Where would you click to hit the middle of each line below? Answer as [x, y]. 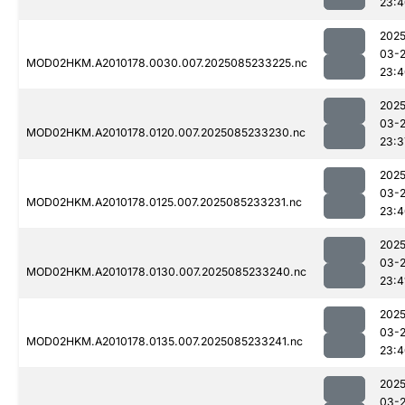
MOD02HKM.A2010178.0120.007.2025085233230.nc [166, 133]
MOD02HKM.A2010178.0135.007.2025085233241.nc [165, 342]
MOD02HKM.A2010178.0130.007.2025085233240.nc [166, 272]
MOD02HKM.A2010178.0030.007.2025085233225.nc [167, 63]
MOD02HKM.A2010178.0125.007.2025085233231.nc [164, 202]
